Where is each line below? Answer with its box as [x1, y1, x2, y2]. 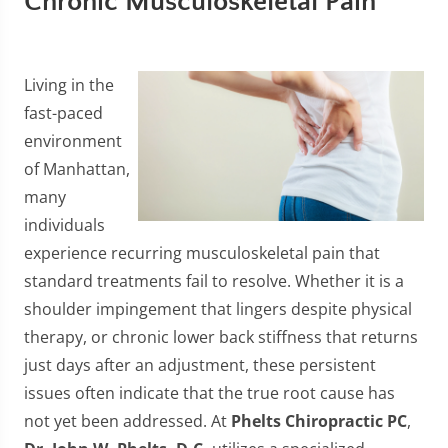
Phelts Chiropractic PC [231, 410, 407, 432]
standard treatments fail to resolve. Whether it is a [24, 270, 404, 292]
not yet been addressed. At [24, 410, 231, 432]
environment [24, 130, 122, 152]
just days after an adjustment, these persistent [24, 354, 376, 376]
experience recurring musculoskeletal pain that [24, 242, 380, 264]
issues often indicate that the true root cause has [24, 382, 395, 404]
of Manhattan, [24, 158, 130, 180]
